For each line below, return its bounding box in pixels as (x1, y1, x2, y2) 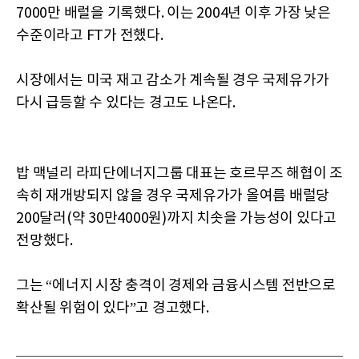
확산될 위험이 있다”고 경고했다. (16, 300, 209, 317)
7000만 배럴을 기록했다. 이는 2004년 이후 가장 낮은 (16, 5, 331, 22)
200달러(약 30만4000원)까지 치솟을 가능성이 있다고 (16, 210, 337, 228)
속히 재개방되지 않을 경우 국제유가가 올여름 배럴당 (16, 188, 329, 205)
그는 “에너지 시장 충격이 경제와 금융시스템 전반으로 (16, 277, 336, 295)
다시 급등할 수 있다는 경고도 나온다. (16, 95, 236, 112)
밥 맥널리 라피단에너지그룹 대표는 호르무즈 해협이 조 (16, 165, 343, 183)
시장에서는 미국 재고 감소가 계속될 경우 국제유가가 (16, 72, 329, 90)
